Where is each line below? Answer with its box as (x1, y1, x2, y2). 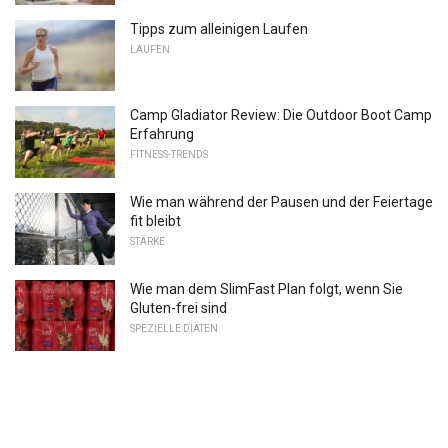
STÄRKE (130, 235, 165, 247)
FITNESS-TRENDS (130, 149, 208, 161)
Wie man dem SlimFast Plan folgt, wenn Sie (130, 280, 403, 297)
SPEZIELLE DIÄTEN (130, 322, 218, 334)
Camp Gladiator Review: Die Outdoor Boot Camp (130, 107, 432, 124)
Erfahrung (130, 126, 194, 143)
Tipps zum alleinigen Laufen (130, 20, 308, 37)
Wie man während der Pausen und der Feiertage (130, 193, 433, 210)
